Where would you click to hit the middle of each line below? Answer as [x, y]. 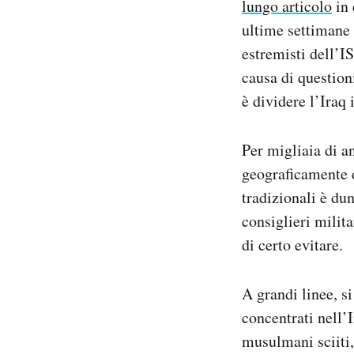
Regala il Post [108, 33]
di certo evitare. [292, 244]
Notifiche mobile [117, 12]
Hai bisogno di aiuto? [127, 53]
